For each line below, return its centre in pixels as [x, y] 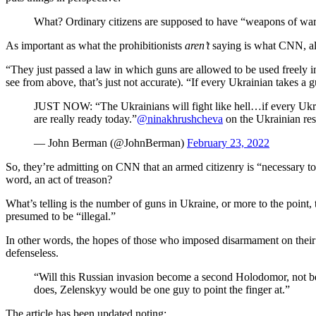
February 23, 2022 [228, 142]
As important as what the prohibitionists [95, 45]
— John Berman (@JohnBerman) [110, 142]
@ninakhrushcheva [180, 119]
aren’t [197, 45]
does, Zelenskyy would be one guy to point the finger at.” [162, 289]
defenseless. [32, 253]
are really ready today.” [85, 119]
